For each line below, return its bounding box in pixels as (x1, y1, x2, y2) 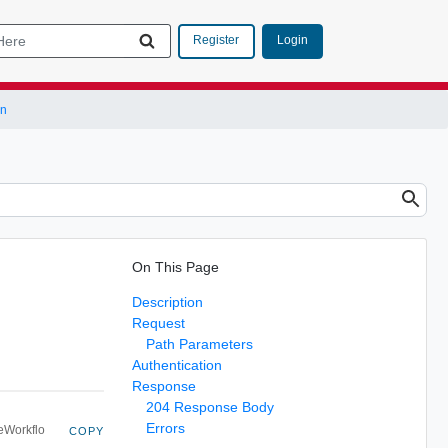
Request (131, 314, 185, 331)
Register (193, 33, 239, 47)
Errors (145, 419, 185, 436)
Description (131, 293, 203, 310)
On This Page (131, 258, 219, 275)
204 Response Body (145, 398, 274, 415)
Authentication (131, 356, 222, 373)
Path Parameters (145, 335, 253, 352)
